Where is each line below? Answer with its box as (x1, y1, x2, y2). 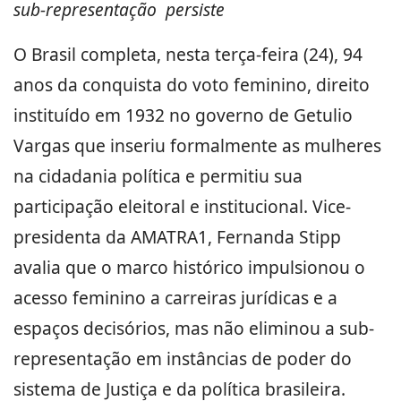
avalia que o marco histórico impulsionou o (13, 255, 365, 279)
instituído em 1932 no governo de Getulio (13, 103, 353, 127)
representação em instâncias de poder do (13, 346, 352, 371)
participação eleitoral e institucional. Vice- (13, 194, 351, 218)
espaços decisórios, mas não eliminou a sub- (13, 316, 374, 340)
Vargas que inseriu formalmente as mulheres (13, 133, 381, 158)
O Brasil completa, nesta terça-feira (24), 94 (13, 42, 363, 66)
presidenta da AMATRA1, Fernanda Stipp (13, 225, 341, 249)
